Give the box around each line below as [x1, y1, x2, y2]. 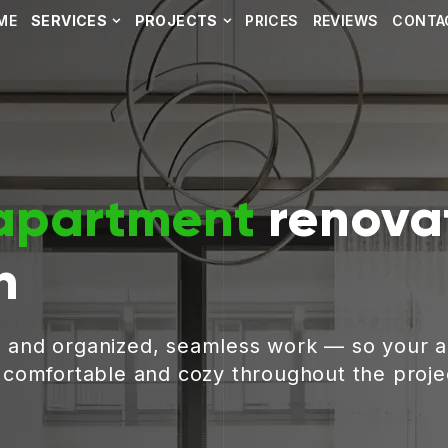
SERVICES [30, 11, 108, 29]
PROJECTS [134, 11, 218, 29]
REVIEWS [312, 11, 379, 29]
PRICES [245, 11, 299, 29]
